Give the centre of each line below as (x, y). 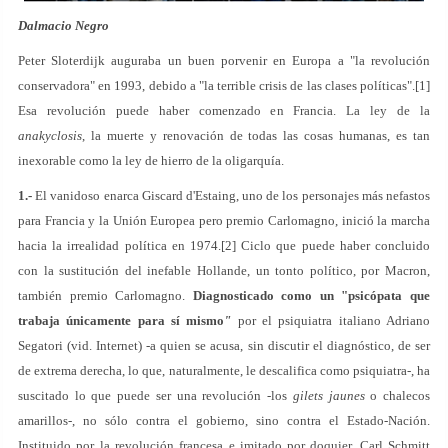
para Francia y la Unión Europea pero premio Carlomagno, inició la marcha (224, 220)
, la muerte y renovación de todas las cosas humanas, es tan (256, 135)
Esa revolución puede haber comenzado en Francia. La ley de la (224, 110)
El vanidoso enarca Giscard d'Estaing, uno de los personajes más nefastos (231, 195)
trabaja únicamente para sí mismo (121, 320)
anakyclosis (50, 135)
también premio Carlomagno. (105, 295)
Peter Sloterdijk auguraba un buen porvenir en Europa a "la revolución (224, 60)
